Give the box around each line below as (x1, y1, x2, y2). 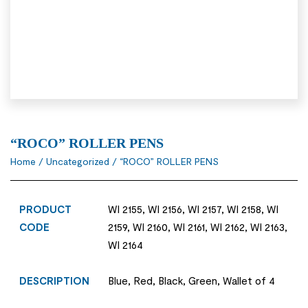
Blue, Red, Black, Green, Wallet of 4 (108, 274, 276, 287)
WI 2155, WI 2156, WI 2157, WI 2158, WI (108, 202, 279, 215)
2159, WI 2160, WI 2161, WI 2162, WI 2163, (108, 220, 288, 233)
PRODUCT (19, 202, 72, 215)
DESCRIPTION (19, 274, 90, 287)
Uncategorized (46, 155, 109, 167)
